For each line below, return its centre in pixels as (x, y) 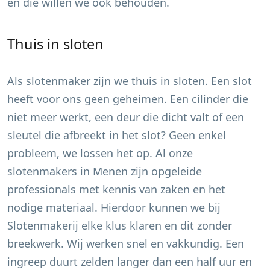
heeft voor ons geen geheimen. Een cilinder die (128, 99)
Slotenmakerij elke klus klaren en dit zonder (120, 225)
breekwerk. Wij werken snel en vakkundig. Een (126, 243)
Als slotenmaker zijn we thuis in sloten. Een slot (130, 81)
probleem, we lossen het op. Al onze (100, 153)
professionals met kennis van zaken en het (116, 189)
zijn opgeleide (165, 171)
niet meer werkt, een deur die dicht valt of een (126, 117)
